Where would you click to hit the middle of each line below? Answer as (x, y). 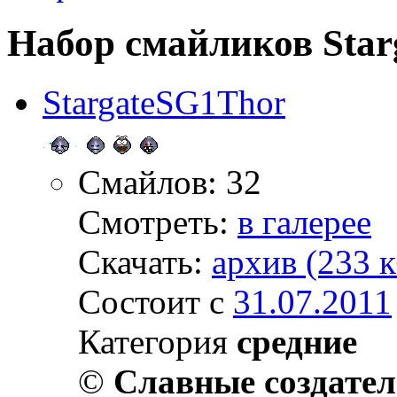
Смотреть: (158, 222)
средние (297, 341)
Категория (157, 341)
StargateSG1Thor (164, 102)
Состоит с (156, 301)
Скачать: (145, 261)
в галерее (304, 222)
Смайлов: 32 (170, 182)
